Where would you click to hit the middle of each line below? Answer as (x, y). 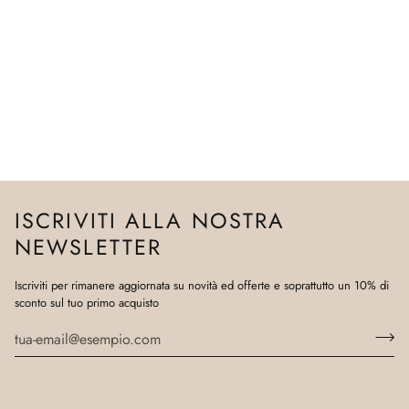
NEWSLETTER (89, 247)
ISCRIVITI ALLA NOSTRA (150, 220)
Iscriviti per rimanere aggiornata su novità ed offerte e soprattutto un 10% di (202, 286)
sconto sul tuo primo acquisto (87, 303)
